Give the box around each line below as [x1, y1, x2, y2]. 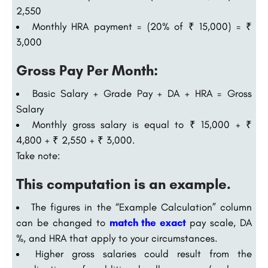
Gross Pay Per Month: [16, 62, 158, 80]
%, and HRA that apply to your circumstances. [16, 232, 218, 245]
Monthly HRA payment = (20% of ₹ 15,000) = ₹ [32, 20, 252, 33]
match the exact [109, 217, 187, 229]
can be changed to [16, 217, 109, 229]
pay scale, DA [190, 217, 252, 229]
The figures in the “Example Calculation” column [31, 201, 252, 214]
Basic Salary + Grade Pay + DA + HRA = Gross [32, 87, 252, 100]
